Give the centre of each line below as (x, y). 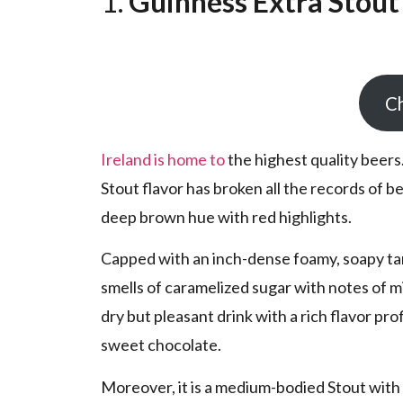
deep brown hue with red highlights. (228, 216)
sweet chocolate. (162, 345)
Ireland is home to (163, 159)
